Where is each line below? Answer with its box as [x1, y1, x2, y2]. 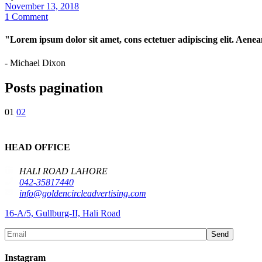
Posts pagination [5, 80, 103, 95]
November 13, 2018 [5, 1, 79, 12]
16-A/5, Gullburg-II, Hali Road [5, 208, 120, 218]
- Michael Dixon [5, 57, 65, 68]
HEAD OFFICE [5, 142, 70, 153]
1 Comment [5, 12, 48, 22]
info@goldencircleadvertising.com [19, 188, 146, 198]
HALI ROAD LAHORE [19, 166, 108, 176]
